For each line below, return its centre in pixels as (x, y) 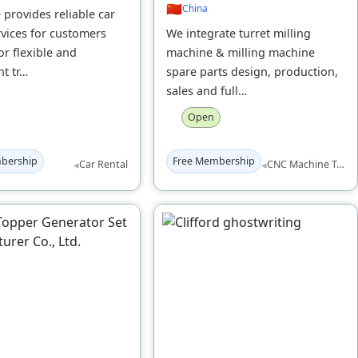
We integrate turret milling (239, 33)
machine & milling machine (241, 52)
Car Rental (103, 165)
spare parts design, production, (252, 71)
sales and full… (207, 90)
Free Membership (214, 161)
